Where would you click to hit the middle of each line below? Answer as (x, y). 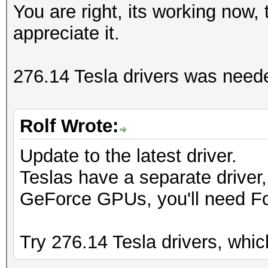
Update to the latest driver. (128, 156)
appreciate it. (66, 33)
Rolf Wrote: (69, 126)
